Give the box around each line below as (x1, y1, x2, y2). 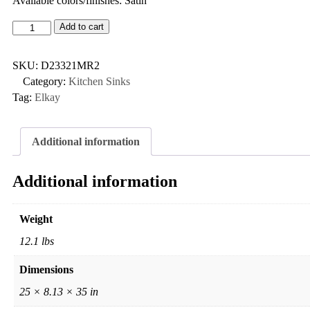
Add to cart (60, 21, 104, 33)
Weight (19, 212, 53, 225)
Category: (23, 75, 69, 88)
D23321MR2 (41, 60, 100, 72)
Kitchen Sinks (69, 75, 130, 88)
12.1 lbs (19, 235, 54, 247)
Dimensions (19, 263, 73, 275)
